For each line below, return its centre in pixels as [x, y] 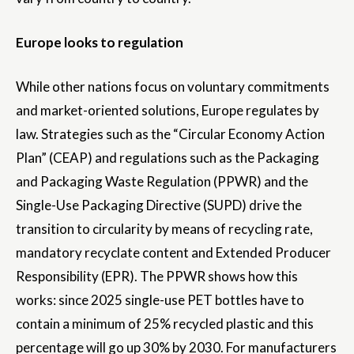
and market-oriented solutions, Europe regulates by [168, 111]
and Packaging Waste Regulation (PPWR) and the [162, 182]
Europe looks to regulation [100, 43]
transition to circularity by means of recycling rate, [164, 229]
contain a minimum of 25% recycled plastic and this [165, 324]
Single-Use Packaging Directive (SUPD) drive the [159, 205]
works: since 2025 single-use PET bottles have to [160, 300]
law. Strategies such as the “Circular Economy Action [170, 134]
